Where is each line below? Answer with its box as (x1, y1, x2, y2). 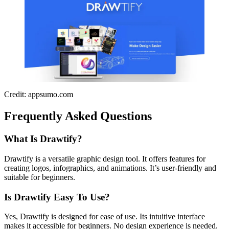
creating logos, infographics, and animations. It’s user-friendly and (4, 163, 216, 172)
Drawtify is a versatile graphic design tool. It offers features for (4, 154, 205, 163)
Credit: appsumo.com (4, 90, 73, 99)
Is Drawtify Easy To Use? (4, 191, 110, 202)
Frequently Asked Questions (4, 109, 152, 123)
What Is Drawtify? (4, 133, 82, 145)
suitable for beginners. (4, 172, 75, 181)
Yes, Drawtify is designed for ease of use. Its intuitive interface (4, 212, 205, 221)
